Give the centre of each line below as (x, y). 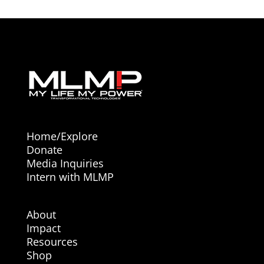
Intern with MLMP (70, 177)
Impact (43, 228)
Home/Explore (62, 136)
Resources (52, 242)
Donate (44, 150)
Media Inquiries (65, 164)
